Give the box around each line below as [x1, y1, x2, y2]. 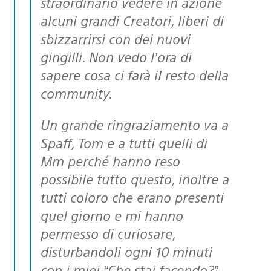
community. [41, 83, 113, 102]
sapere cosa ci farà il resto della [41, 65, 229, 83]
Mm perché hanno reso [41, 151, 180, 169]
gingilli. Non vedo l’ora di [41, 47, 192, 65]
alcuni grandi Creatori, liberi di [41, 11, 224, 29]
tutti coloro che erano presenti [41, 188, 224, 206]
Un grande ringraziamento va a [41, 115, 50, 133]
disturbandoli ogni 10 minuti [41, 242, 212, 260]
